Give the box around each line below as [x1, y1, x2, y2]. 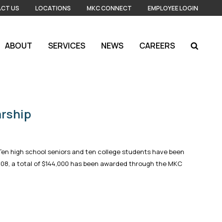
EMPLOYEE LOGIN [148, 3, 198, 12]
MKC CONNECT [87, 3, 132, 12]
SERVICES [48, 40, 85, 51]
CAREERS [139, 40, 175, 51]
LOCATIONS [35, 3, 71, 12]
